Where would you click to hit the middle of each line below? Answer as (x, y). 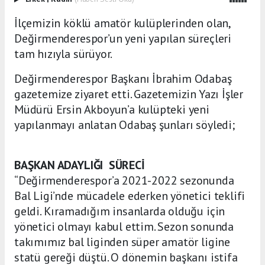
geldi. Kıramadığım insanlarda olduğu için (120, 211)
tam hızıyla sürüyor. (64, 54)
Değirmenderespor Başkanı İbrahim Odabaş (123, 79)
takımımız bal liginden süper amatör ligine (122, 242)
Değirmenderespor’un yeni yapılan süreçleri (123, 39)
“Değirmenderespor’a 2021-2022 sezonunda (124, 181)
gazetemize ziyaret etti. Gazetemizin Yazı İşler (129, 94)
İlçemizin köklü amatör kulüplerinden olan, (122, 23)
